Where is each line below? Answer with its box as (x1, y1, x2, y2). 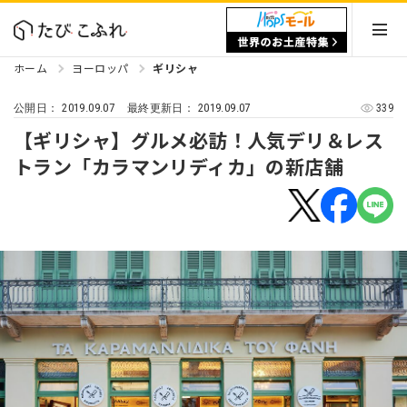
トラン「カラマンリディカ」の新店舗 (14, 153, 344, 180)
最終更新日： (126, 102, 198, 114)
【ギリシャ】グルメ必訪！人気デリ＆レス (14, 126, 383, 154)
